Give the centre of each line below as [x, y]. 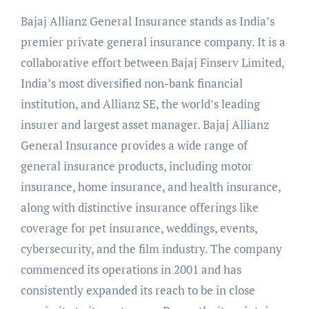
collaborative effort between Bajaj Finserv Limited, [152, 63]
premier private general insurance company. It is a [153, 42]
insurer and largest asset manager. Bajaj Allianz [144, 125]
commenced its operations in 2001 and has [131, 270]
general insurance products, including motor [136, 166]
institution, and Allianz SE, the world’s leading [140, 104]
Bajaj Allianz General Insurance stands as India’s [147, 21]
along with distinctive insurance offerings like [139, 208]
